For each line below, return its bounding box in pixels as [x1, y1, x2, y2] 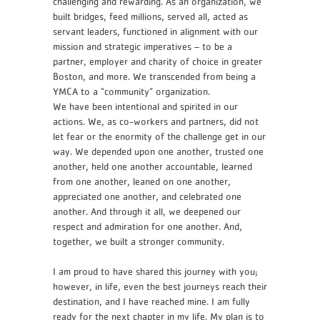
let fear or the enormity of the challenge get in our [53, 131, 266, 142]
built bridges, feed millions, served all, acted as [53, 11, 248, 22]
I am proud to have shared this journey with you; [53, 266, 258, 277]
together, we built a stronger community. [53, 236, 224, 247]
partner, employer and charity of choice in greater [53, 56, 262, 67]
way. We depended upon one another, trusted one [53, 146, 264, 157]
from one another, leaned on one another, [53, 176, 231, 187]
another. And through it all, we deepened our [53, 206, 241, 217]
